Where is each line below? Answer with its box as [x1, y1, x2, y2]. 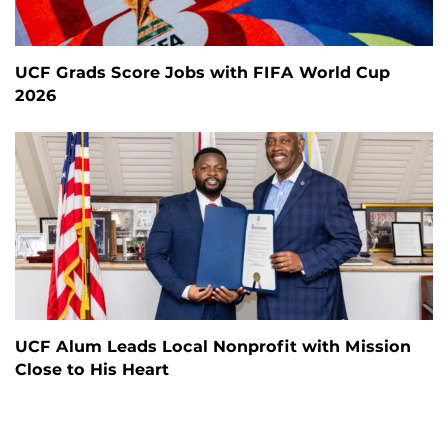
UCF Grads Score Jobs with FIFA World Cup [15, 63, 390, 83]
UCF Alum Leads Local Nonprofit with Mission [15, 337, 411, 357]
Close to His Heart [15, 360, 169, 380]
